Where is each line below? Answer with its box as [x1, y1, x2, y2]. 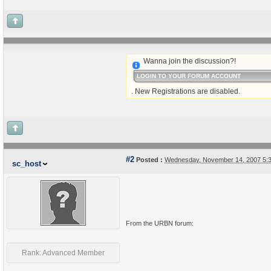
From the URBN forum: [126, 220, 194, 227]
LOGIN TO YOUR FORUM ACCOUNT [137, 73, 241, 79]
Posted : [134, 156, 163, 163]
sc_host [12, 159, 41, 168]
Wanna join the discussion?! [143, 57, 236, 65]
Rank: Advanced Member [22, 249, 105, 257]
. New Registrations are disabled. [131, 87, 241, 96]
